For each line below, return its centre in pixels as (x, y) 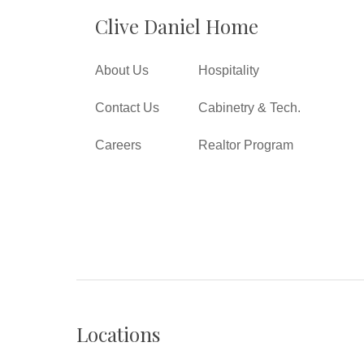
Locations (119, 334)
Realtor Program (245, 145)
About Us (122, 71)
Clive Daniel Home (177, 26)
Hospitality (228, 71)
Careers (119, 145)
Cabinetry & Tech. (249, 108)
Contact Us (128, 108)
